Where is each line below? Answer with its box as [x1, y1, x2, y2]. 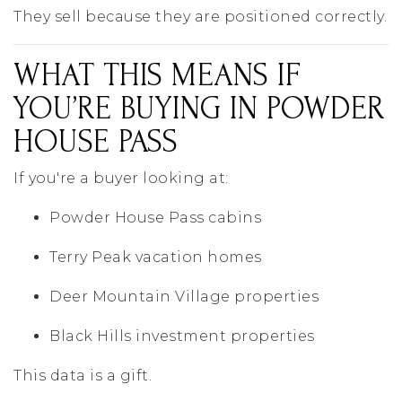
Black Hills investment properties [49, 328, 315, 345]
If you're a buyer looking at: [13, 170, 229, 188]
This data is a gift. [13, 367, 152, 385]
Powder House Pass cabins [49, 209, 261, 227]
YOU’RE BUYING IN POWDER [13, 91, 385, 127]
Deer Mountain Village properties [49, 288, 319, 306]
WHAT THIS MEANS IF [13, 57, 301, 94]
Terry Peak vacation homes [49, 249, 262, 267]
